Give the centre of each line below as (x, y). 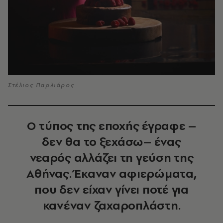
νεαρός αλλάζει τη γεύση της (111, 158)
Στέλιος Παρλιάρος (41, 85)
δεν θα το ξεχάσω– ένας (111, 142)
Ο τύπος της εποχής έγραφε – (111, 126)
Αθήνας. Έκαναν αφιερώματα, (111, 174)
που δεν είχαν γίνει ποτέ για (111, 190)
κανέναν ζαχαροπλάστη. (111, 206)
